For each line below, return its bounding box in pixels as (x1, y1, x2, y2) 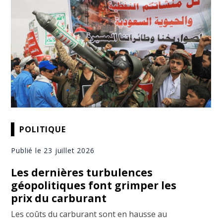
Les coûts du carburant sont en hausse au (11, 209, 167, 220)
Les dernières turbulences (11, 166, 153, 180)
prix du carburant (11, 191, 107, 206)
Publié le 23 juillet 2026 (11, 146, 95, 156)
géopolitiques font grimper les (11, 178, 177, 193)
